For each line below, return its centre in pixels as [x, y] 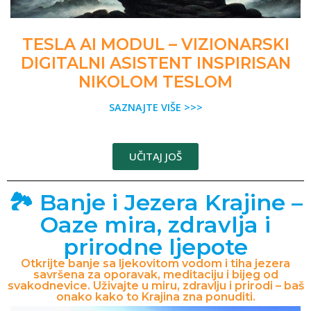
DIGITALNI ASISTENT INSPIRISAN [155, 64]
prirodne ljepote [155, 247]
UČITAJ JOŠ [155, 157]
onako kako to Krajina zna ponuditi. [155, 297]
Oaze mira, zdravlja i [155, 225]
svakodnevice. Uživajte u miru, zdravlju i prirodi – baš [155, 286]
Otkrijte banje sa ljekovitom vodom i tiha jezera [155, 264]
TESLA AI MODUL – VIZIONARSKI [155, 45]
